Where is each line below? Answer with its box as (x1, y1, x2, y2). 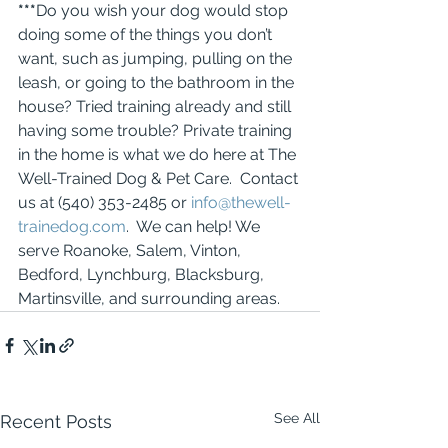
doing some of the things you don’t (18, 25, 276, 44)
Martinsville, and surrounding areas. (18, 289, 280, 308)
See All (274, 410, 320, 426)
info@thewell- (191, 193, 291, 212)
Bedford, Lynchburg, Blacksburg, (18, 265, 268, 284)
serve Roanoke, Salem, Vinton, (18, 241, 245, 260)
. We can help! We (126, 217, 264, 236)
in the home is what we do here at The (18, 145, 300, 164)
